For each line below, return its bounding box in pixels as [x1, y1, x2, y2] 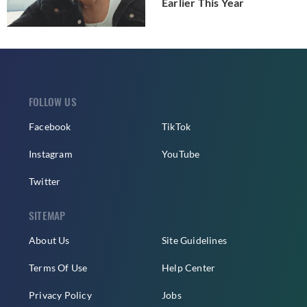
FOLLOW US [29, 93, 77, 109]
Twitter [29, 175, 61, 187]
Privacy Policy [29, 288, 92, 301]
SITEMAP [29, 207, 66, 223]
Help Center [162, 261, 216, 273]
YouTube [162, 147, 200, 160]
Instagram [29, 147, 73, 160]
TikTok [162, 120, 191, 132]
